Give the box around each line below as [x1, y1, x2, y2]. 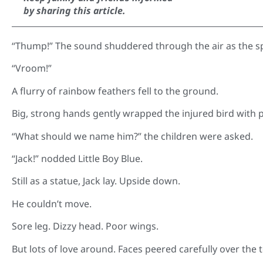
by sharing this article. [23, 4, 126, 18]
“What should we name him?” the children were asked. [12, 129, 253, 143]
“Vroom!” [12, 62, 52, 75]
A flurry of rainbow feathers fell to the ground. [12, 84, 218, 97]
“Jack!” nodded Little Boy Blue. [12, 151, 143, 165]
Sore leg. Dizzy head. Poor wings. [12, 220, 159, 233]
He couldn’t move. [12, 197, 92, 210]
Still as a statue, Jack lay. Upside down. [12, 174, 180, 188]
